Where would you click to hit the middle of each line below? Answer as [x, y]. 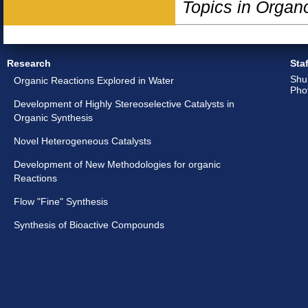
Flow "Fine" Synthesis [61, 201]
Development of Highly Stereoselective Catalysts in [124, 104]
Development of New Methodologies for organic [117, 164]
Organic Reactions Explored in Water [94, 80]
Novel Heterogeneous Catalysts [82, 141]
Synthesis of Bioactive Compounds [89, 225]
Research [29, 63]
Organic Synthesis [53, 118]
